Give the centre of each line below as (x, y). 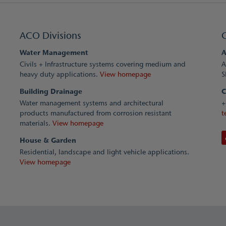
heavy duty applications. (60, 74)
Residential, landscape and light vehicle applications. (104, 152)
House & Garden (48, 140)
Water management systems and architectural (91, 103)
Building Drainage (51, 91)
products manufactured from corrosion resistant (95, 113)
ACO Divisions (50, 35)
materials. (36, 123)
